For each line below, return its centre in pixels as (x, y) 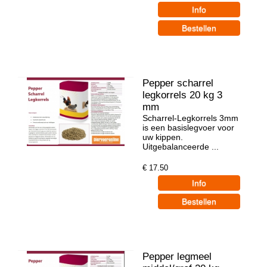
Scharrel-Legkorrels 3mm (190, 118)
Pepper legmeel (177, 256)
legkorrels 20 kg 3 (182, 95)
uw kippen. (163, 137)
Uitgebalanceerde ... (181, 146)
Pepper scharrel (178, 83)
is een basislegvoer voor (188, 127)
